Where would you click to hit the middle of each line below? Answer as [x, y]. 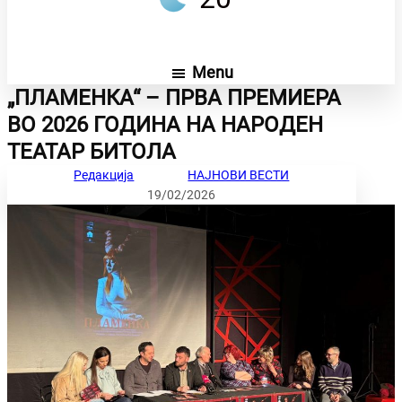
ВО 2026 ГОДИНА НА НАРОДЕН [165, 125]
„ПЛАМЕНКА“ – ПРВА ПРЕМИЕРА [174, 98]
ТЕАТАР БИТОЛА [92, 152]
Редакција [104, 175]
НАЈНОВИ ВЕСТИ [239, 175]
